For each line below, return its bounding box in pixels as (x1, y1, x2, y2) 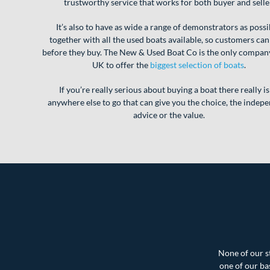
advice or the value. (133, 110, 205, 121)
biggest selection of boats (149, 60, 244, 71)
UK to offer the (92, 60, 150, 71)
